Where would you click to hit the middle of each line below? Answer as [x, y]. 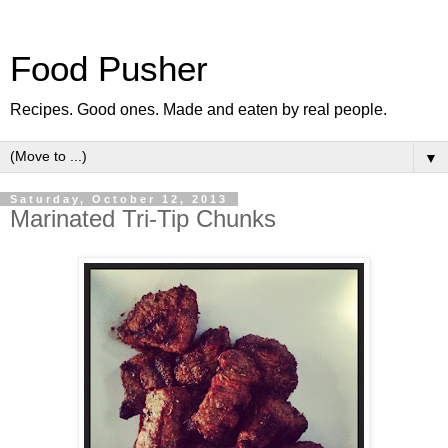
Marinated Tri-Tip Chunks [143, 218]
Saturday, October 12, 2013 [119, 199]
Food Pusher [109, 69]
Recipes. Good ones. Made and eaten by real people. [198, 109]
